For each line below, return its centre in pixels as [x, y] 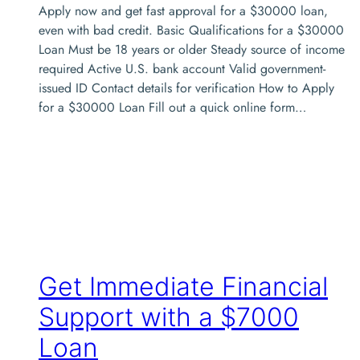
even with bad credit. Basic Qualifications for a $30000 [191, 30]
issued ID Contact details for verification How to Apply [186, 88]
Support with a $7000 [169, 317]
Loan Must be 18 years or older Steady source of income [192, 49]
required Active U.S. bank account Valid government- [182, 68]
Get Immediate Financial [183, 287]
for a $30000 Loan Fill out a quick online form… [172, 107]
